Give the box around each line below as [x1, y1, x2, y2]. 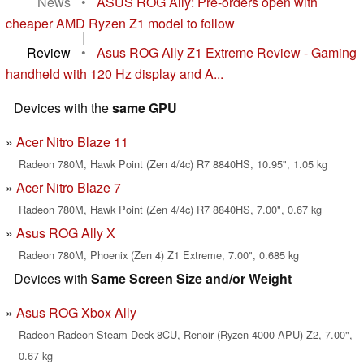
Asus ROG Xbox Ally [16, 303, 136, 323]
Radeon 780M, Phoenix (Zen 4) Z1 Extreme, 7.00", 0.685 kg [19, 247, 299, 263]
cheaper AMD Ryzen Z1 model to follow [6, 14, 235, 33]
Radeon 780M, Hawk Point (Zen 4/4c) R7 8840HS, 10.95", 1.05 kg [19, 156, 327, 172]
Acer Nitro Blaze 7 [16, 178, 121, 197]
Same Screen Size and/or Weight [91, 269, 292, 288]
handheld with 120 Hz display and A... [6, 64, 223, 84]
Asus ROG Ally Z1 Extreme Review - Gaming [97, 43, 357, 63]
